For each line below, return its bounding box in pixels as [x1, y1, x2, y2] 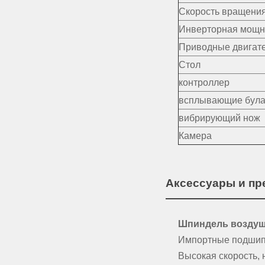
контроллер [178, 77, 230, 88]
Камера [178, 131, 212, 141]
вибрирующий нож [178, 113, 260, 124]
